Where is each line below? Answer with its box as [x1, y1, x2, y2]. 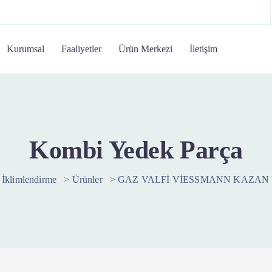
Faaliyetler [61, 44, 102, 54]
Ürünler [72, 174, 103, 185]
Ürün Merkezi [118, 44, 173, 54]
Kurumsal [7, 44, 45, 54]
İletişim [189, 44, 218, 54]
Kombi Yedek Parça [29, 136, 243, 164]
